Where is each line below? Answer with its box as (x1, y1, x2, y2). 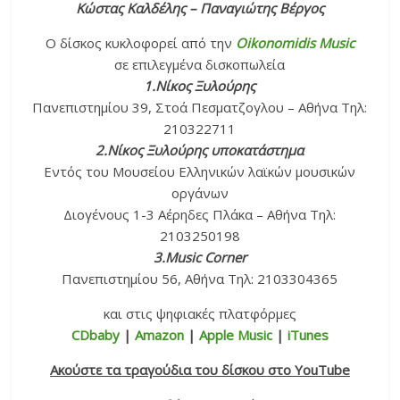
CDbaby (71, 326, 120, 345)
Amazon (134, 326, 184, 345)
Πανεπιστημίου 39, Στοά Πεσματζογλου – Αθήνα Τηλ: (32, 98, 368, 117)
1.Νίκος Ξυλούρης (144, 77, 256, 96)
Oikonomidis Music (235, 34, 354, 53)
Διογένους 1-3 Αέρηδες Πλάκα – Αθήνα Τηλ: (63, 205, 337, 224)
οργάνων (171, 184, 229, 203)
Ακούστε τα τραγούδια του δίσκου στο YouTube (49, 361, 350, 379)
